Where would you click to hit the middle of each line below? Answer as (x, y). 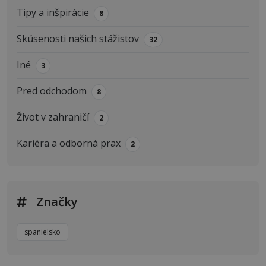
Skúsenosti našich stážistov (78, 38)
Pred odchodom (52, 91)
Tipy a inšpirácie (53, 12)
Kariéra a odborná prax (69, 143)
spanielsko (42, 232)
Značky (57, 201)
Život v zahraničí (53, 117)
